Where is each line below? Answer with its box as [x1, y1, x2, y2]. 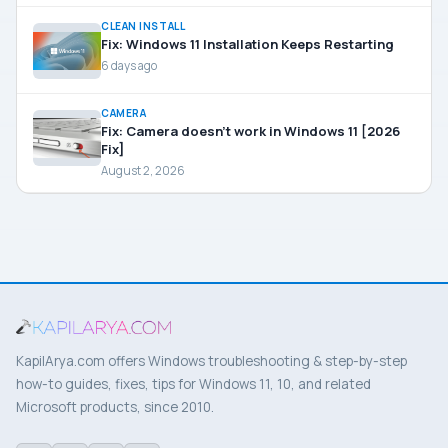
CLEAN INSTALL [101, 19, 186, 34]
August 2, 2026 [101, 163, 185, 179]
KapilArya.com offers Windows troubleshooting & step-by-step [16, 352, 407, 371]
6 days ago [101, 58, 157, 74]
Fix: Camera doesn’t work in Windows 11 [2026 [101, 122, 400, 141]
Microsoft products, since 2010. [16, 398, 214, 417]
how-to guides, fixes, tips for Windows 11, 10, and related [16, 375, 371, 394]
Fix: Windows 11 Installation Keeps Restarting [101, 35, 394, 54]
